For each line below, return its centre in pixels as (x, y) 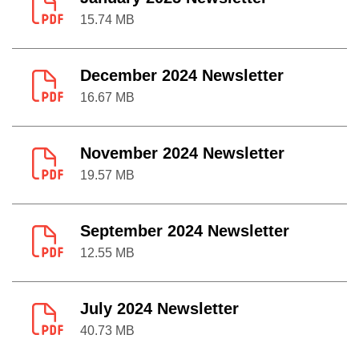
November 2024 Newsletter (182, 153)
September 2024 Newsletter (185, 231)
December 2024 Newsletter (182, 75)
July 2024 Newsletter (159, 309)
